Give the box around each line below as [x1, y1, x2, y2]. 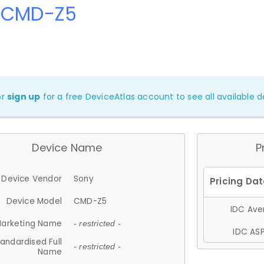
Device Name [32, 140, 103, 155]
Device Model [6, 195, 62, 207]
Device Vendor [1, 173, 62, 184]
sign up [7, 90, 41, 103]
